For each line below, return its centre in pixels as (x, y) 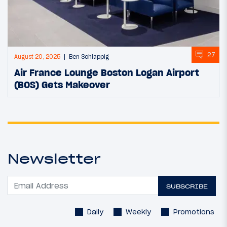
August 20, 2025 (37, 57)
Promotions (194, 212)
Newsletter (54, 159)
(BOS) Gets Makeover (62, 85)
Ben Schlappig (89, 57)
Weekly (138, 212)
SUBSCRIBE (187, 186)
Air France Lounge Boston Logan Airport (107, 73)
